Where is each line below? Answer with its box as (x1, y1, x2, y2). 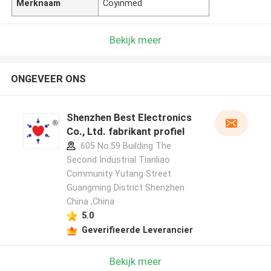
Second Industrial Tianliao (66, 155, 170, 165)
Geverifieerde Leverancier (81, 224, 193, 235)
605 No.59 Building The (77, 141, 171, 151)
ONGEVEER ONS (10, 73, 86, 85)
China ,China (66, 197, 114, 207)
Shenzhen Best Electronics (66, 111, 192, 124)
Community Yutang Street (66, 169, 171, 179)
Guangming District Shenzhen (66, 183, 184, 193)
